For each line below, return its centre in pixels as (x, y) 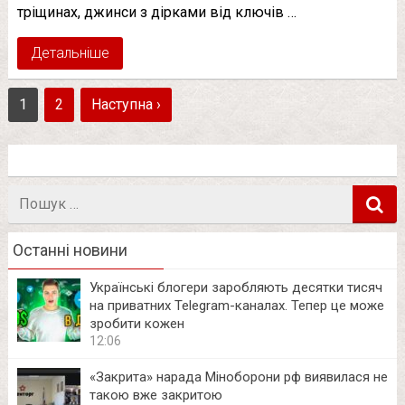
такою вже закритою (155, 395)
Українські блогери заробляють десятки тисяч (235, 287)
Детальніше (70, 52)
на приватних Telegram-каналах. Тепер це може (236, 305)
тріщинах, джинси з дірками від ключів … (156, 12)
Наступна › (126, 104)
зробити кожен (137, 323)
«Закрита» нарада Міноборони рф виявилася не (238, 377)
